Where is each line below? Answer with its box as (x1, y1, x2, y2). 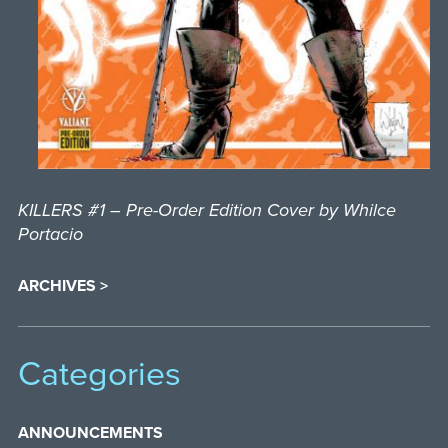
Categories (17, 353, 181, 395)
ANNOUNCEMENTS (17, 422, 163, 443)
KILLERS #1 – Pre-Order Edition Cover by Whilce (17, 198, 396, 221)
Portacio (17, 222, 83, 245)
